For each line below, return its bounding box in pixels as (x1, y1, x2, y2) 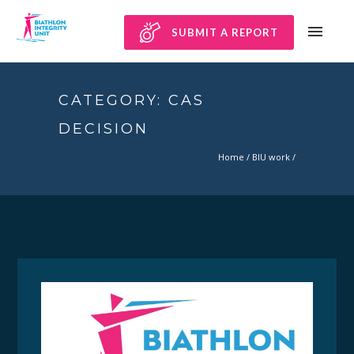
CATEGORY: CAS (58, 91, 205, 109)
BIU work (252, 150, 290, 163)
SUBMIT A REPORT (171, 26, 278, 39)
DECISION (58, 119, 149, 137)
